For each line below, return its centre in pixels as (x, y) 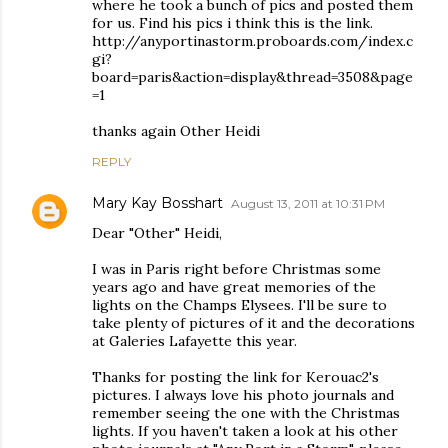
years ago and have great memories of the (234, 287)
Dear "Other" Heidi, (157, 233)
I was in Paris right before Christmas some (236, 269)
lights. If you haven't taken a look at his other (245, 431)
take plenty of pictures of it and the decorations (253, 323)
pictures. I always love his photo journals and (243, 395)
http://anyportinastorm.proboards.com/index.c (252, 41)
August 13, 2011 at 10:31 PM (308, 203)
